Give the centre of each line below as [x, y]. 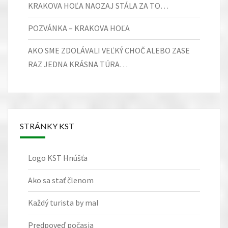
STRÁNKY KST [47, 126]
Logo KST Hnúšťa [58, 158]
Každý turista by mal [63, 202]
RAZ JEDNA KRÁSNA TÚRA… [79, 64]
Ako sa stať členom [61, 180]
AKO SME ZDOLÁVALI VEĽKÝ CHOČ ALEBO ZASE [109, 50]
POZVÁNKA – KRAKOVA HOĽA [79, 28]
